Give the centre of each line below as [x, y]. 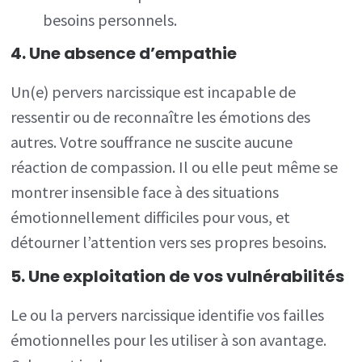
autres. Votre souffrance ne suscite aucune [152, 142]
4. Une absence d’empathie [124, 54]
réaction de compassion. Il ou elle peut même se [175, 167]
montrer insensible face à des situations [145, 192]
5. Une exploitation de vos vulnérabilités [178, 277]
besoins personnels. [110, 19]
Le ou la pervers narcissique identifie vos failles [168, 315]
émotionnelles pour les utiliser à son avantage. [169, 340]
